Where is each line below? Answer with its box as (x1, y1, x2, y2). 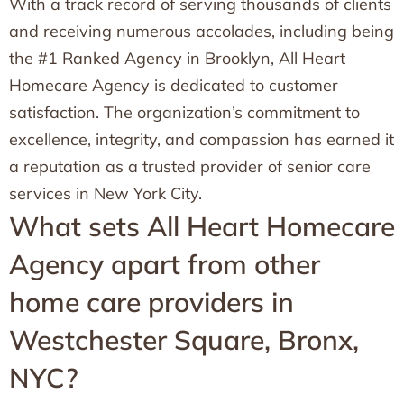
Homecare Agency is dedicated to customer (9, 75, 338, 96)
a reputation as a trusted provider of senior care (9, 156, 371, 177)
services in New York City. (9, 183, 202, 204)
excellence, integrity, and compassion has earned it (9, 129, 394, 150)
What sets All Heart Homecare (9, 209, 395, 243)
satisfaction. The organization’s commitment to (9, 102, 360, 123)
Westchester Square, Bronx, (9, 323, 359, 357)
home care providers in (9, 285, 294, 319)
